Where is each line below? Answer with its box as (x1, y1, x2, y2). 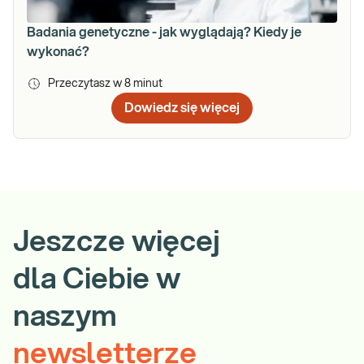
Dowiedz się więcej (124, 101, 240, 115)
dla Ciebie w (13, 264, 180, 294)
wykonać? (27, 45, 89, 58)
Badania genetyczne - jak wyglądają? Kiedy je (27, 25, 301, 39)
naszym (13, 301, 117, 331)
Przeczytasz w (48, 77, 124, 89)
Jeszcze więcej (13, 227, 220, 257)
